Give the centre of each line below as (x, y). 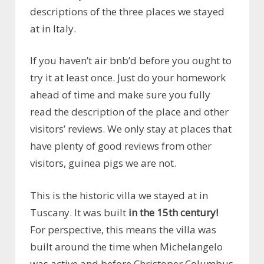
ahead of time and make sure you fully (120, 95)
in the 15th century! (172, 212)
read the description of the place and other (129, 112)
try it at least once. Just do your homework (128, 78)
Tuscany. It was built (78, 212)
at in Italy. (53, 28)
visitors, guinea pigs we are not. (103, 163)
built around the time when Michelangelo (126, 246)
